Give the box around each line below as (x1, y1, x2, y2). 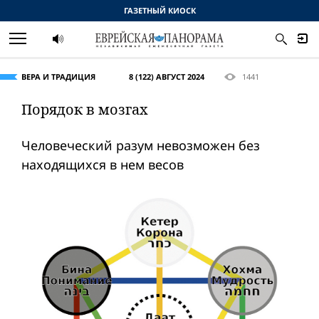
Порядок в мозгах (21, 100, 148, 119)
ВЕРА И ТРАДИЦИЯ (21, 71, 95, 82)
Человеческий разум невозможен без (21, 137, 260, 154)
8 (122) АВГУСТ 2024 (129, 71, 204, 82)
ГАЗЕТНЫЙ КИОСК (123, 5, 196, 16)
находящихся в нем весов (21, 156, 184, 173)
